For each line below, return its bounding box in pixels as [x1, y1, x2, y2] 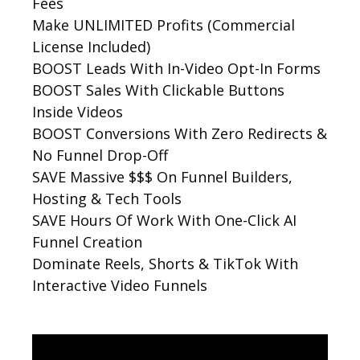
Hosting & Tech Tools [32, 189, 182, 209]
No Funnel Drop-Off [32, 145, 168, 166]
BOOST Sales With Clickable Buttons [32, 80, 284, 100]
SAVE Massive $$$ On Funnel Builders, [32, 167, 292, 187]
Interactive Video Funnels [32, 276, 207, 296]
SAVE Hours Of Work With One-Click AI [32, 211, 297, 231]
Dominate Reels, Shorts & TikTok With [32, 254, 298, 274]
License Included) [32, 37, 150, 57]
